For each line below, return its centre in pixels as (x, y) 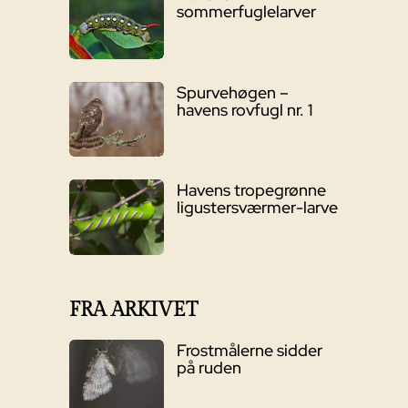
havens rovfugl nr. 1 (244, 109)
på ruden (209, 368)
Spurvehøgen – (232, 92)
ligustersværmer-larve (257, 208)
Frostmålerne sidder (249, 351)
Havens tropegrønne (251, 190)
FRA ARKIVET (133, 310)
